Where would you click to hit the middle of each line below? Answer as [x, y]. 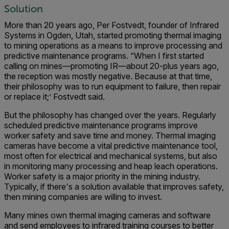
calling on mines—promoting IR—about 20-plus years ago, [111, 66]
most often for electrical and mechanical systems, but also [111, 156]
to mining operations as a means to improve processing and [113, 45]
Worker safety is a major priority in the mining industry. [102, 176]
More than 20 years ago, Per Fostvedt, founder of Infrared [111, 25]
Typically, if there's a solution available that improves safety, [114, 187]
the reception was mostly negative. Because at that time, [108, 76]
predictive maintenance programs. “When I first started [104, 56]
